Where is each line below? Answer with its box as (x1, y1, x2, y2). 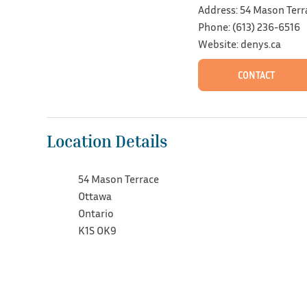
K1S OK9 (77, 223, 116, 237)
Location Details (46, 132, 168, 151)
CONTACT (237, 69, 275, 81)
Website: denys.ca (197, 36, 281, 51)
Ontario (77, 206, 114, 220)
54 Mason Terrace (77, 171, 159, 186)
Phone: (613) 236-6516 (197, 19, 300, 34)
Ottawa (77, 188, 112, 203)
